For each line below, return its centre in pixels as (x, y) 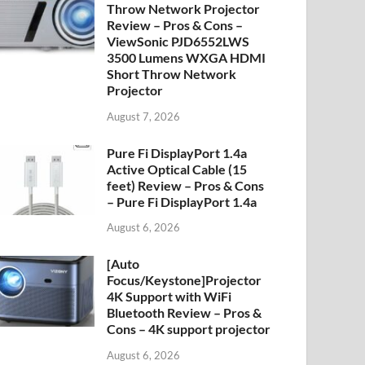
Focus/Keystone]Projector (185, 280)
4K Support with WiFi (169, 297)
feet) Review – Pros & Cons (186, 185)
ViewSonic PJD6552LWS (178, 41)
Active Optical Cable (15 (177, 169)
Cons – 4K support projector (189, 329)
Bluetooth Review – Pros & (185, 313)
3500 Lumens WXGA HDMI (187, 57)
